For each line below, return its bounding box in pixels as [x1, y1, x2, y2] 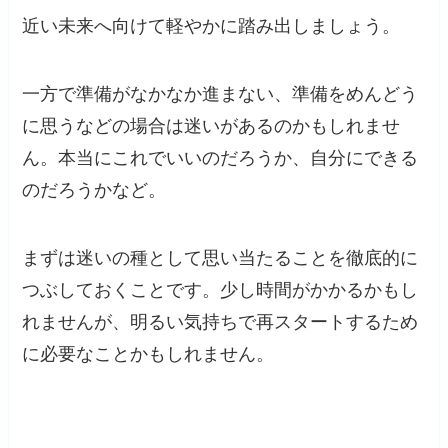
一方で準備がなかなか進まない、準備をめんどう [22, 83, 419, 104]
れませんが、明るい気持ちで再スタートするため [22, 311, 419, 332]
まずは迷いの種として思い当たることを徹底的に [22, 247, 419, 268]
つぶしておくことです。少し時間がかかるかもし [22, 279, 419, 300]
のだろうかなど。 [22, 179, 167, 200]
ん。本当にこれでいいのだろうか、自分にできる [22, 147, 419, 168]
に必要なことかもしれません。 [22, 343, 275, 364]
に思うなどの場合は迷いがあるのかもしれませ [22, 115, 401, 136]
